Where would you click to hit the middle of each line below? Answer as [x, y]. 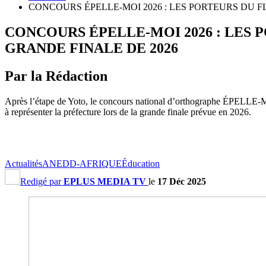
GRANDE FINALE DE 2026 [91, 48]
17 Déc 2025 [182, 181]
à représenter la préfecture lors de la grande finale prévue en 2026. [128, 112]
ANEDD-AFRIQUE [82, 163]
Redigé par [42, 181]
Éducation [141, 163]
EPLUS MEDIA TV [105, 181]
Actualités [23, 163]
